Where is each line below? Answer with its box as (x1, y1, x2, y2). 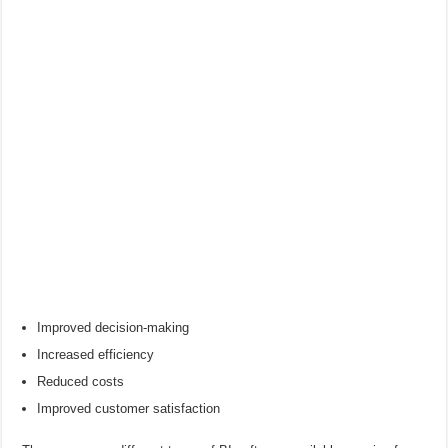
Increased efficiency (37, 346, 155, 362)
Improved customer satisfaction (37, 400, 221, 416)
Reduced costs (37, 373, 125, 389)
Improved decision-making (37, 319, 190, 335)
